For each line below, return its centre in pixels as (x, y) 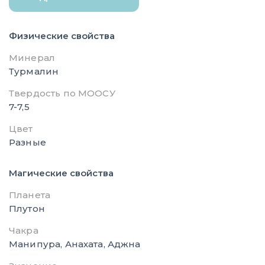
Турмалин (34, 71)
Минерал (32, 57)
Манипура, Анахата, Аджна (75, 244)
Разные (28, 142)
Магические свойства (61, 173)
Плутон (27, 208)
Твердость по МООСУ (62, 93)
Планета (30, 195)
